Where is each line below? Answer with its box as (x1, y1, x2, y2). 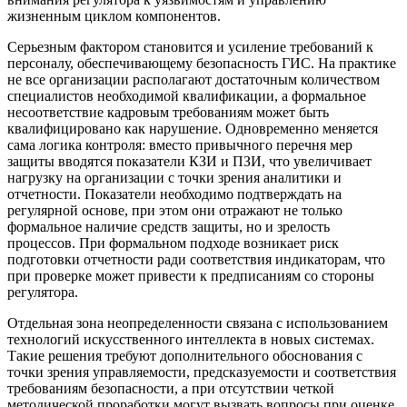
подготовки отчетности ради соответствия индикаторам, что (7, 252, 385, 268)
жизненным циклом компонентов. (7, 8, 221, 25)
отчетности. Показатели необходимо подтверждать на (7, 186, 342, 203)
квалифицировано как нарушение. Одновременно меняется (7, 121, 378, 137)
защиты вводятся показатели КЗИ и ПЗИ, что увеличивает (7, 154, 372, 170)
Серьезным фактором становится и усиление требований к (7, 39, 373, 55)
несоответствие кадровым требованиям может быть (7, 104, 329, 121)
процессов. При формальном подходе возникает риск (7, 235, 339, 252)
